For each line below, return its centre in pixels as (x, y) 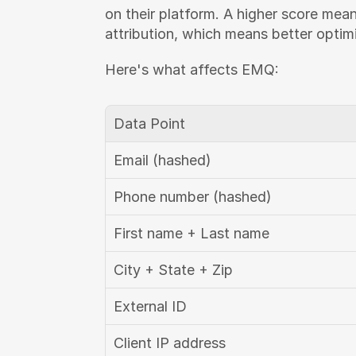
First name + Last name (192, 233)
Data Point (149, 124)
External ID (150, 306)
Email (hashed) (163, 160)
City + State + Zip (173, 270)
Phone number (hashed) (193, 197)
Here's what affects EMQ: (192, 70)
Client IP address (170, 343)
